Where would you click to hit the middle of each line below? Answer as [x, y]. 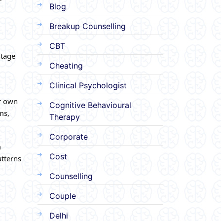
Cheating [66, 65]
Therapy [65, 117]
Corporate [69, 136]
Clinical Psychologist [88, 85]
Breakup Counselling [88, 26]
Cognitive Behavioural [90, 105]
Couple [63, 196]
